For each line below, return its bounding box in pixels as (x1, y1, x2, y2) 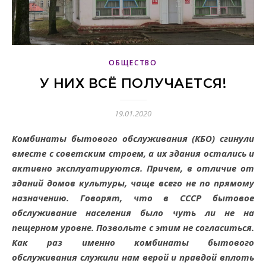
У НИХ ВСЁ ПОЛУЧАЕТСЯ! (39, 75, 227, 91)
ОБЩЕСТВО (109, 57, 157, 68)
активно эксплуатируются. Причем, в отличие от (12, 161, 254, 174)
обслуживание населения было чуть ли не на (12, 206, 254, 218)
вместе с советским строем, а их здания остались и (12, 147, 254, 159)
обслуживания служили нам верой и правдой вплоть (12, 251, 254, 263)
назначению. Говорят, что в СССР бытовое (12, 191, 254, 204)
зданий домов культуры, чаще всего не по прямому (12, 176, 254, 189)
